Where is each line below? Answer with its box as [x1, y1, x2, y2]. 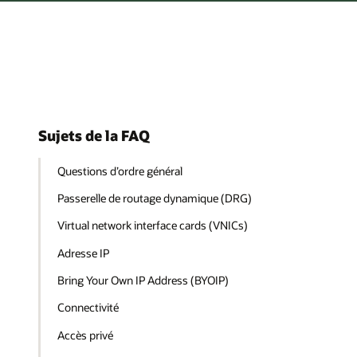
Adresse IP [57, 245, 110, 261]
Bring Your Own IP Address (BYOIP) [57, 273, 229, 288]
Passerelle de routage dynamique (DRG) [57, 190, 255, 206]
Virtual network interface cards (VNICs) [57, 218, 249, 233]
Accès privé [57, 327, 114, 343]
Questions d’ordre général [57, 163, 183, 178]
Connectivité [57, 300, 120, 316]
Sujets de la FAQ [38, 126, 150, 146]
